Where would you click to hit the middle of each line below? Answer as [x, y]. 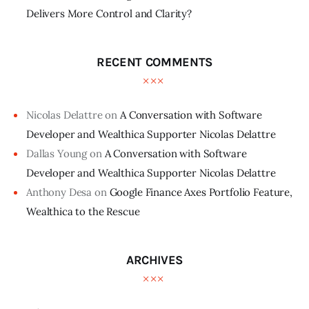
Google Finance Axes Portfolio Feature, [201, 192]
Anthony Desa [59, 192]
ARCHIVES [154, 260]
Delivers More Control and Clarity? [109, 13]
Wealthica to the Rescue [83, 211]
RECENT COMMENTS [154, 62]
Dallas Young [57, 153]
